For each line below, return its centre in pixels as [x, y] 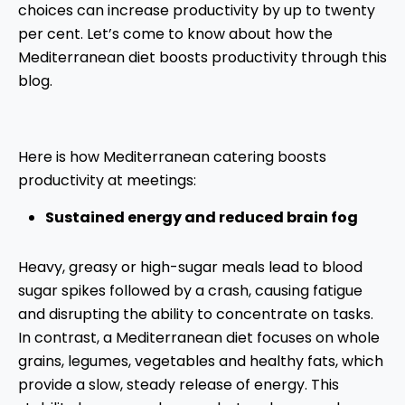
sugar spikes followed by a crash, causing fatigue [190, 291]
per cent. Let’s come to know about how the [175, 34]
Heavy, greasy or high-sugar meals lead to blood [190, 268]
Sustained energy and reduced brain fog [202, 218]
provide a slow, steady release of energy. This [179, 385]
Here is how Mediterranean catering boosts [172, 157]
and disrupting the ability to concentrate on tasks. [196, 315]
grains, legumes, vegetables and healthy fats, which [201, 362]
